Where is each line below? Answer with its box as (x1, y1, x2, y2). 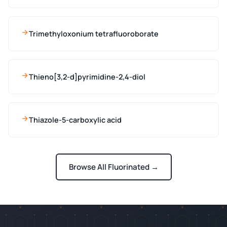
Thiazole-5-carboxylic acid (29, 115, 122, 125)
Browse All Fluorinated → (68, 162, 159, 173)
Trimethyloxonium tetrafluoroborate (29, 28, 159, 39)
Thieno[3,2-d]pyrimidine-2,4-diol (29, 71, 145, 82)
